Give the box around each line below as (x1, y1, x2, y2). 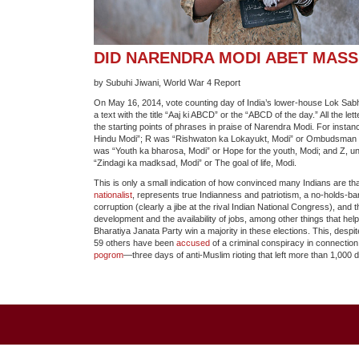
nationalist (94, 190, 132, 200)
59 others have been (94, 238, 176, 248)
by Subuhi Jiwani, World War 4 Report (94, 78, 240, 88)
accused (176, 238, 210, 248)
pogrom (94, 250, 123, 260)
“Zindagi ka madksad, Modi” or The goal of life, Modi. (94, 158, 296, 168)
